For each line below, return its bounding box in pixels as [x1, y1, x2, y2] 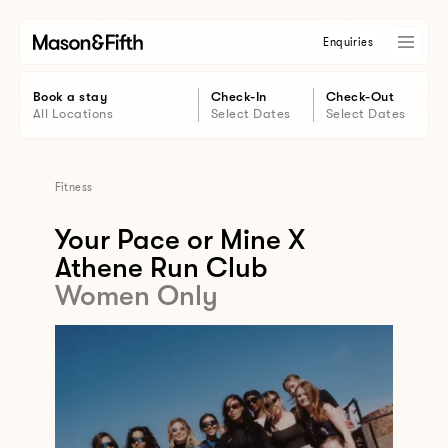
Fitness [54, 181, 93, 194]
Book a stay [33, 89, 108, 104]
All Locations [33, 106, 113, 121]
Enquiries [323, 35, 373, 49]
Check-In [211, 89, 267, 104]
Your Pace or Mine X [54, 224, 305, 256]
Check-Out [326, 89, 395, 104]
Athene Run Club [54, 252, 268, 284]
